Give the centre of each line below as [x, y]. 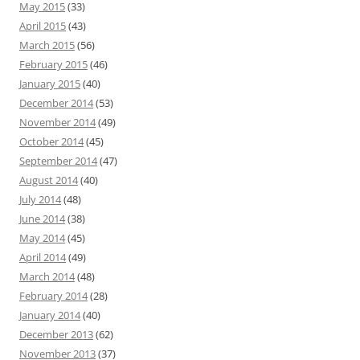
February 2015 [53, 65]
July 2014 [40, 200]
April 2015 [43, 26]
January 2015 [50, 84]
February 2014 [53, 296]
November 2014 [57, 123]
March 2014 [47, 277]
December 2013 [56, 335]
